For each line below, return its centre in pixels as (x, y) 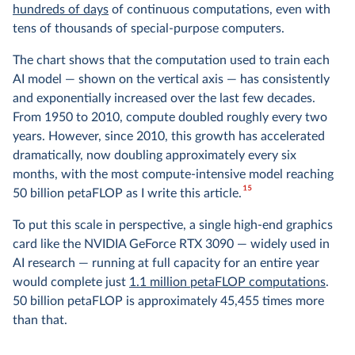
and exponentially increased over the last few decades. (164, 98)
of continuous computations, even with (219, 10)
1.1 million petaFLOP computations (227, 282)
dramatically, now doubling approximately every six (155, 155)
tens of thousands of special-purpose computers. (149, 29)
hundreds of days (61, 10)
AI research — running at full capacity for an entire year (166, 263)
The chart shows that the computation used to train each (171, 60)
